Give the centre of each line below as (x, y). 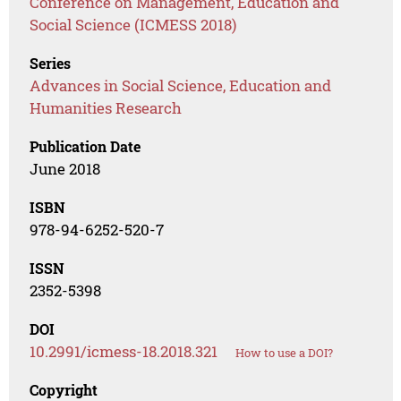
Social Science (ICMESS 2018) (133, 25)
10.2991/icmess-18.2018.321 (124, 352)
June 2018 (65, 169)
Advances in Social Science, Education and (181, 86)
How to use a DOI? (285, 353)
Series (51, 64)
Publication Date (85, 147)
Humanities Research (106, 108)
